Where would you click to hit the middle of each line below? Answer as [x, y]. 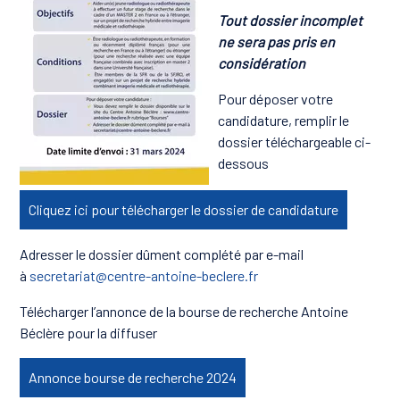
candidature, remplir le [284, 121]
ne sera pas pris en [277, 42]
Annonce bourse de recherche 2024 [133, 378]
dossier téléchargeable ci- [295, 142]
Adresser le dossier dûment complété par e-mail [162, 254]
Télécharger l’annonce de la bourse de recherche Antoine [184, 312]
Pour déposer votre [276, 99]
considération [262, 63]
